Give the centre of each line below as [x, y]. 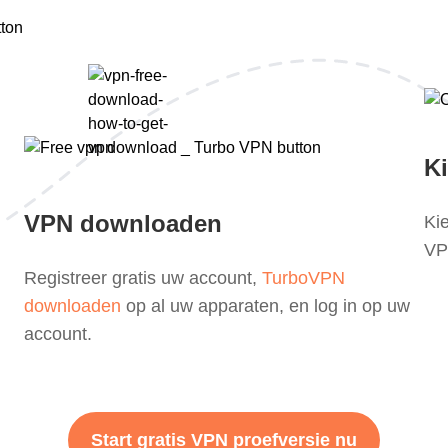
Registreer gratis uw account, [143, 278]
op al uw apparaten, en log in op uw [265, 306]
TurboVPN [303, 278]
